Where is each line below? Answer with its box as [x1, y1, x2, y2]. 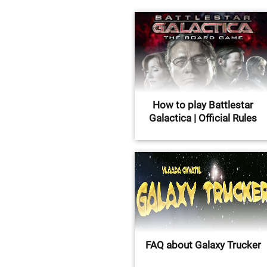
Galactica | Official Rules [149, 112, 257, 124]
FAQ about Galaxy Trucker [145, 239, 261, 251]
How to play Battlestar [153, 99, 254, 111]
